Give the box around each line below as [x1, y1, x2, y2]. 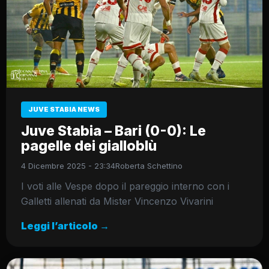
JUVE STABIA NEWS [28, 104, 100, 113]
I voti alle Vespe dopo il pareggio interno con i [21, 180, 229, 192]
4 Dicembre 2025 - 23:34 [21, 160, 115, 171]
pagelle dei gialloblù [21, 137, 157, 154]
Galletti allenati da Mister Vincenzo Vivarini [21, 195, 213, 207]
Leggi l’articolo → [21, 219, 109, 232]
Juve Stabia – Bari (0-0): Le [21, 122, 206, 139]
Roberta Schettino [115, 160, 183, 171]
